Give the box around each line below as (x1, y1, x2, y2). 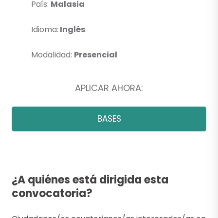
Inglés (58, 24, 85, 36)
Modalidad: (31, 49, 74, 61)
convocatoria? (12, 186, 92, 201)
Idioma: (31, 24, 58, 36)
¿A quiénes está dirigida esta (12, 172, 168, 188)
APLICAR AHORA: (75, 82, 143, 94)
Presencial (74, 49, 117, 61)
